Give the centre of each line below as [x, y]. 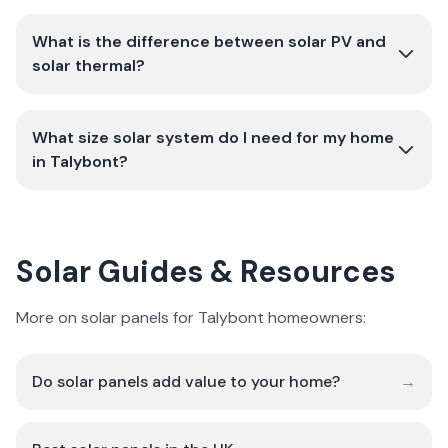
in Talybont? [80, 161]
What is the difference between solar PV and [209, 41]
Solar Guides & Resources [205, 271]
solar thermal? [88, 65]
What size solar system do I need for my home [213, 137]
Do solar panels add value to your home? [186, 381]
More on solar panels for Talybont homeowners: [191, 317]
